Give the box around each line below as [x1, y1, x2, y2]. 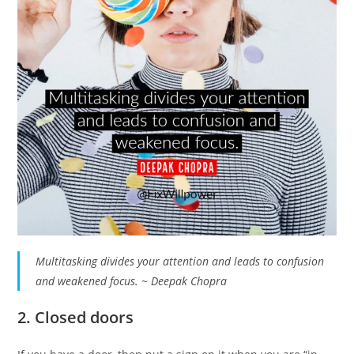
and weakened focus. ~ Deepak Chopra [36, 273, 228, 288]
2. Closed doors [17, 306, 134, 328]
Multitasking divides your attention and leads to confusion [36, 253, 325, 269]
